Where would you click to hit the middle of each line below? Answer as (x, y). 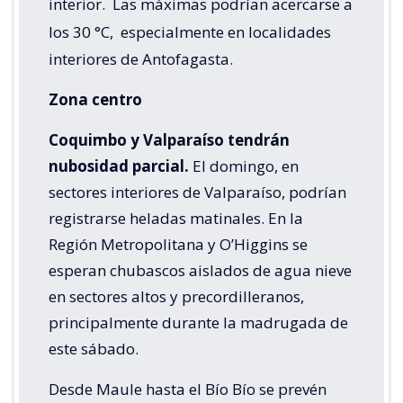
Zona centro (95, 100)
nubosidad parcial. (119, 166)
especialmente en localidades (224, 32)
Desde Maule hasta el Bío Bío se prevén (188, 390)
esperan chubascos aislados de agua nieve (200, 271)
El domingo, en (244, 166)
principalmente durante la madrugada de (198, 323)
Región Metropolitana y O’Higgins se (178, 245)
